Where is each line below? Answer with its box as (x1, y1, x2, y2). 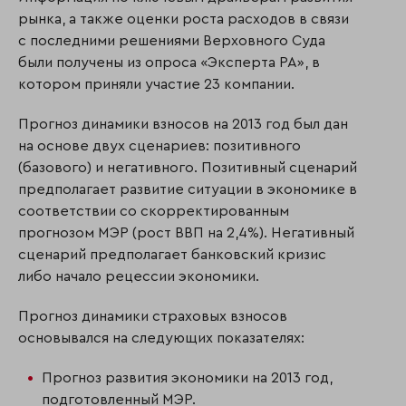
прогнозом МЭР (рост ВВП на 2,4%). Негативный (18, 226, 354, 241)
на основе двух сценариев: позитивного (18, 139, 301, 154)
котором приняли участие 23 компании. (18, 77, 295, 92)
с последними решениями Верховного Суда (18, 34, 325, 49)
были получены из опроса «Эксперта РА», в (18, 55, 320, 71)
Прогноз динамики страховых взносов (18, 309, 287, 324)
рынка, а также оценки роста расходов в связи (18, 12, 349, 27)
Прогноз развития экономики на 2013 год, (42, 371, 333, 386)
